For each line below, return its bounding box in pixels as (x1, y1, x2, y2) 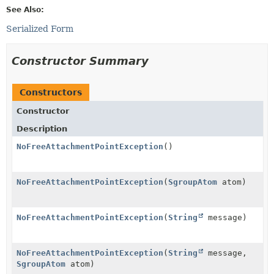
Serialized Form (6, 23, 73, 34)
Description (17, 124, 67, 133)
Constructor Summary (12, 54, 149, 67)
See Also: (6, 5, 44, 14)
